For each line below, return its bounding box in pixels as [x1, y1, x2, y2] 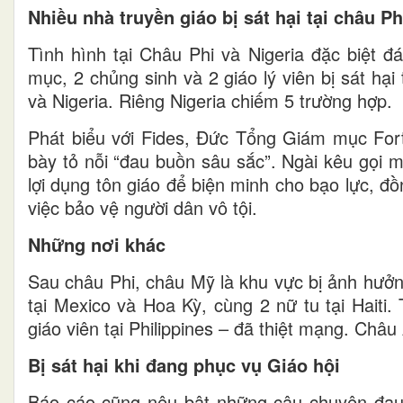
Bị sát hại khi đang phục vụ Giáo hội [28, 352, 340, 379]
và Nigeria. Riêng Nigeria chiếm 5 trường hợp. [28, 87, 392, 114]
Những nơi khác [28, 231, 166, 258]
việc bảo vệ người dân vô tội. [28, 194, 257, 221]
